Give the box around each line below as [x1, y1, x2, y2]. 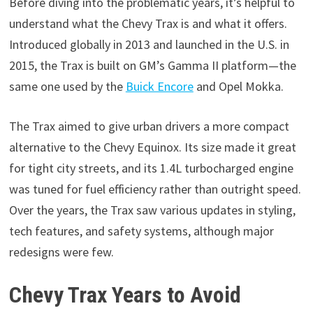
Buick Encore [125, 78, 194, 95]
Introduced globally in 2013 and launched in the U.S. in [8, 36, 289, 53]
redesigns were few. [8, 244, 114, 261]
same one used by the [8, 78, 126, 95]
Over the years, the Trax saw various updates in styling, [8, 202, 296, 219]
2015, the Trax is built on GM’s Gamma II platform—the [8, 57, 296, 74]
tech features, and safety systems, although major [8, 223, 274, 240]
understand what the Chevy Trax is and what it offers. [8, 15, 287, 32]
